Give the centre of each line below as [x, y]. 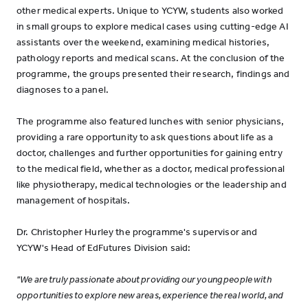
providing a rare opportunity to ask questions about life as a [145, 137]
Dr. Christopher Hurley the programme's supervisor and [137, 232]
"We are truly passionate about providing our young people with [144, 279]
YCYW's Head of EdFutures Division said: [104, 248]
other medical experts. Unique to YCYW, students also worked [150, 11]
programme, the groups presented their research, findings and [153, 74]
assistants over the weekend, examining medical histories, [143, 42]
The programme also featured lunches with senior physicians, [151, 121]
